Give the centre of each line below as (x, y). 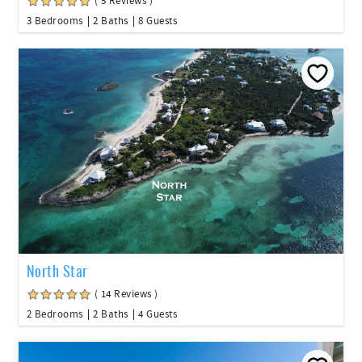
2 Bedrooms (55, 314)
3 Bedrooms (55, 21)
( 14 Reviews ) (126, 294)
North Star (57, 270)
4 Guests (158, 314)
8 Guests (158, 21)
